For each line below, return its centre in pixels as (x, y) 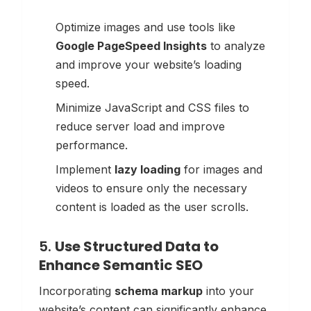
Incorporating (77, 291)
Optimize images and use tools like (145, 27)
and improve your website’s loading (149, 64)
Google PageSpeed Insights (131, 45)
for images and (221, 169)
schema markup (159, 291)
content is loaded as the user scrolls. (152, 207)
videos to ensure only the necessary (151, 188)
